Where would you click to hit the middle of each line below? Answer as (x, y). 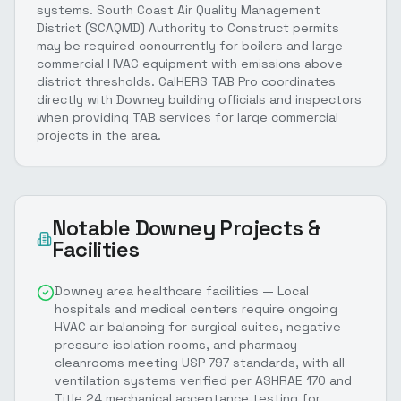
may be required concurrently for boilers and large (190, 45)
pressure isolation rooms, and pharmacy (176, 344)
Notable (94, 227)
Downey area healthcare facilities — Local (182, 290)
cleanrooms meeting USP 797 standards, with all (200, 362)
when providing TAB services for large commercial (188, 117)
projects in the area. (99, 135)
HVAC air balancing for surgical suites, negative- (200, 326)
